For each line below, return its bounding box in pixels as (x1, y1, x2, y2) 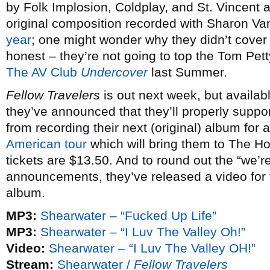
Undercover (81, 65, 148, 79)
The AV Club (6, 65, 81, 79)
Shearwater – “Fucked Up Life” (40, 209, 216, 222)
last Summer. (148, 65, 227, 79)
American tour (6, 137, 87, 151)
